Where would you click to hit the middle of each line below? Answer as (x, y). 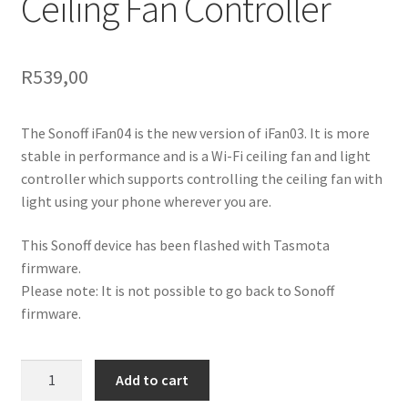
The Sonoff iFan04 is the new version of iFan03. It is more (195, 133)
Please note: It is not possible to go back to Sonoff (177, 290)
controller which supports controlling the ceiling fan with (201, 179)
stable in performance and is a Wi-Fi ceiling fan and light (195, 156)
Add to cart (153, 380)
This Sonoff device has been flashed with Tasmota (175, 245)
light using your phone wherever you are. (146, 202)
